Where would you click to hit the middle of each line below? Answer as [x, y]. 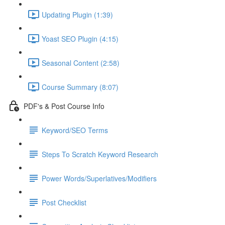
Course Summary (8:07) [80, 87]
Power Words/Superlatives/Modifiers [99, 178]
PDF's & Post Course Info [64, 106]
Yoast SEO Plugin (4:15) [80, 38]
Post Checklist [64, 202]
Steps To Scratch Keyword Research [100, 154]
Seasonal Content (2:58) [81, 63]
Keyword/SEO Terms [75, 130]
